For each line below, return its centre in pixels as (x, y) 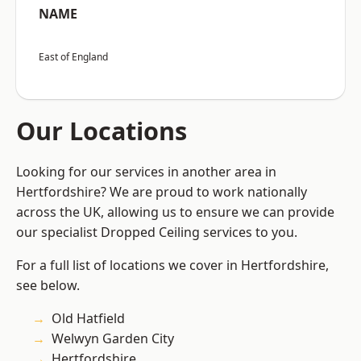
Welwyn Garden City (113, 339)
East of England (73, 57)
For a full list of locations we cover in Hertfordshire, (172, 266)
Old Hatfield (88, 319)
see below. (48, 286)
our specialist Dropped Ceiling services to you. (157, 232)
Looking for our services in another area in (146, 172)
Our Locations (102, 131)
